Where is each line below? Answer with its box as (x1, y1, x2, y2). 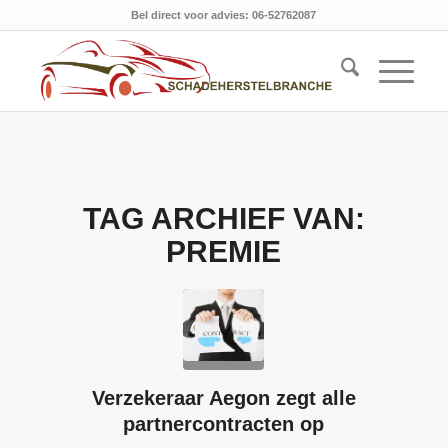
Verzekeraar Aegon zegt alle (91, 387, 356, 409)
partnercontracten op (123, 413, 325, 435)
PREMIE (166, 235, 282, 268)
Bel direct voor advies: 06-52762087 (131, 9, 317, 21)
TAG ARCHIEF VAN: (82, 202, 365, 235)
